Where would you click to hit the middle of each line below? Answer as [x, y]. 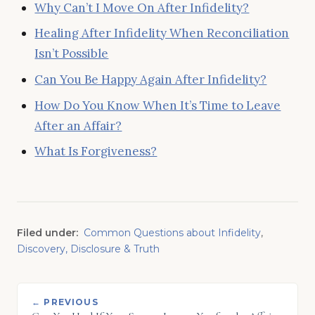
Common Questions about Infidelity [172, 233]
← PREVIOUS [65, 303]
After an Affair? [78, 126]
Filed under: [47, 233]
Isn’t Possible [72, 54]
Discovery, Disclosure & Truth [88, 249]
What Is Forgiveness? [96, 152]
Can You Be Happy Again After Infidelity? [151, 79]
